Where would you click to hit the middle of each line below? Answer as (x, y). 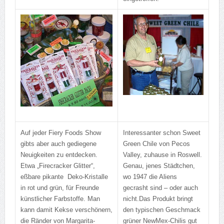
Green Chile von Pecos (156, 144)
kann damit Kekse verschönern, (66, 210)
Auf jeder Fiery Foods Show (60, 133)
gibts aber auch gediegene (58, 144)
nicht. (131, 199)
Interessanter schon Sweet (161, 133)
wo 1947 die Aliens (150, 177)
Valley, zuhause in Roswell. (162, 155)
